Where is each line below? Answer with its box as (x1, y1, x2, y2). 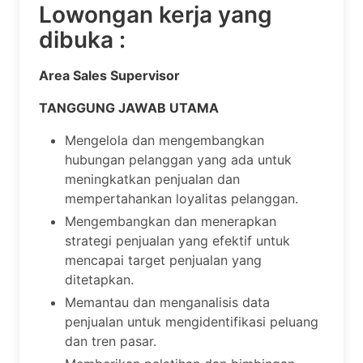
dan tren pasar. (65, 332, 156, 349)
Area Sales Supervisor (39, 66, 180, 83)
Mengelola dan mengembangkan (65, 131, 264, 148)
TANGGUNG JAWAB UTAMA (39, 99, 219, 116)
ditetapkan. (65, 271, 134, 288)
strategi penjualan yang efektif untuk (65, 232, 290, 249)
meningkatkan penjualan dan (65, 170, 240, 187)
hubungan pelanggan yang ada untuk (65, 151, 292, 168)
